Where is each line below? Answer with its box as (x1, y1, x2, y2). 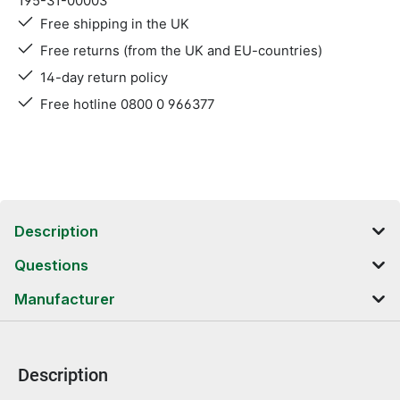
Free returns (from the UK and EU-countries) (39, 43, 322, 59)
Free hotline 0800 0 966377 (39, 96, 214, 112)
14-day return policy (39, 70, 168, 86)
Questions (14, 256, 88, 274)
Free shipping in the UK (39, 16, 189, 32)
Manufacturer (14, 290, 115, 308)
